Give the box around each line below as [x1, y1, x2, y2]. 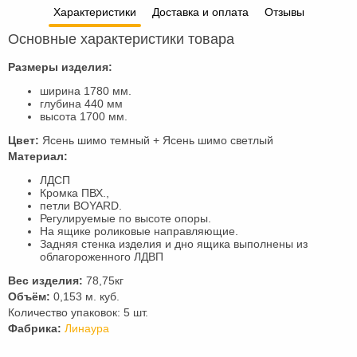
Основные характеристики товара [8, 31, 234, 47]
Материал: [8, 150, 68, 163]
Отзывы [264, 6, 304, 18]
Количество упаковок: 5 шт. [8, 306, 148, 319]
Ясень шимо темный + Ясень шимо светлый [39, 134, 273, 147]
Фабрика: [8, 322, 61, 335]
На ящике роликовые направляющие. [40, 225, 238, 237]
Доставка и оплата [151, 6, 249, 18]
